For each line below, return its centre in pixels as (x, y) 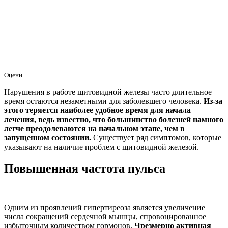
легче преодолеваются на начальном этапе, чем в (94, 129)
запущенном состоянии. (48, 138)
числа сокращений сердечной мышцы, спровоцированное (105, 216)
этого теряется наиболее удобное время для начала (97, 110)
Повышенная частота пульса (85, 169)
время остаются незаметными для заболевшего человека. (104, 101)
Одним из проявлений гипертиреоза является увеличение (105, 207)
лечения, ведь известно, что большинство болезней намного (114, 120)
